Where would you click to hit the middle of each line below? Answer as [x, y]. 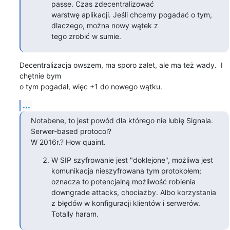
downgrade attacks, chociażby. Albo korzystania [133, 192]
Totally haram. [75, 214]
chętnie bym [40, 75]
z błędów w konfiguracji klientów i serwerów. [126, 203]
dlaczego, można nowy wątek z [104, 25]
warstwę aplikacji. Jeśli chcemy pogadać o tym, [131, 14]
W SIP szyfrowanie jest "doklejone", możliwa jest [132, 160]
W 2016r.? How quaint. [68, 142]
